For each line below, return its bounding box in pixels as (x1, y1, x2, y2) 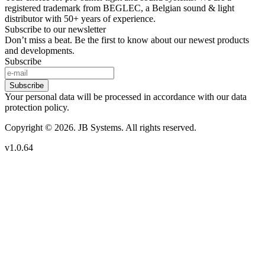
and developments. (5, 46, 75, 56)
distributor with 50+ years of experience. (5, 14, 156, 24)
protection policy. (5, 102, 69, 113)
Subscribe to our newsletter (5, 24, 106, 35)
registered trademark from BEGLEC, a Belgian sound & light (5, 3, 234, 14)
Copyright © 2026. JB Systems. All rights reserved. (5, 122, 196, 133)
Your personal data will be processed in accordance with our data (5, 92, 247, 102)
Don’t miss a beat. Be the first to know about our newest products (5, 35, 249, 46)
